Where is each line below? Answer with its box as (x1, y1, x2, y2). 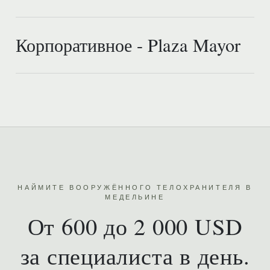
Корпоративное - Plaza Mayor (16, 33, 240, 57)
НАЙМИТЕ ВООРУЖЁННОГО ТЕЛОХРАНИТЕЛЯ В (17, 184, 253, 191)
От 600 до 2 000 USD (27, 210, 243, 242)
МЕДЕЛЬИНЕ (105, 193, 165, 201)
